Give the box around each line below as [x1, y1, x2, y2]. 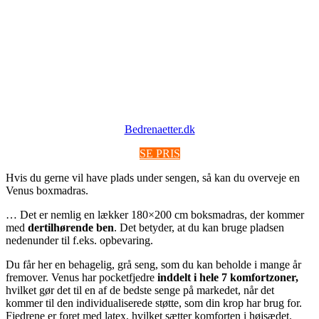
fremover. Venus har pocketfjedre [6, 271, 155, 283]
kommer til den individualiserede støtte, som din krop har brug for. [6, 296, 302, 309]
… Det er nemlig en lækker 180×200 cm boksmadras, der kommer [6, 208, 304, 221]
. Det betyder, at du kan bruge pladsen [114, 221, 284, 234]
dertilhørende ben [28, 221, 114, 234]
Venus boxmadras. [6, 184, 88, 197]
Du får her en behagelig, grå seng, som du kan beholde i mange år [6, 258, 301, 271]
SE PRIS [139, 147, 180, 159]
